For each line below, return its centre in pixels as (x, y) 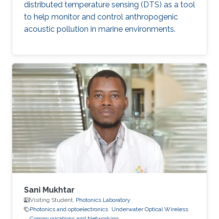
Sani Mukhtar (49, 190)
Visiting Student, (53, 200)
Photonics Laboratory (103, 200)
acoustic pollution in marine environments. (100, 29)
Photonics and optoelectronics (69, 209)
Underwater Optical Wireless (150, 209)
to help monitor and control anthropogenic (101, 17)
